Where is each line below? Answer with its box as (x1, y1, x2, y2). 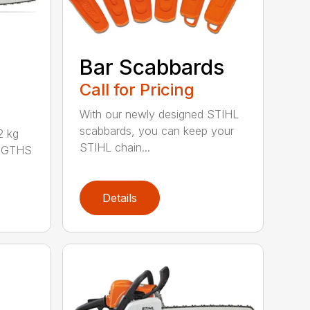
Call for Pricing (80, 79, 195, 100)
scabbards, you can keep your (80, 123, 235, 138)
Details (102, 190, 138, 205)
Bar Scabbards (80, 54, 225, 80)
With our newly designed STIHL (80, 107, 239, 121)
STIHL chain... (80, 140, 151, 154)
